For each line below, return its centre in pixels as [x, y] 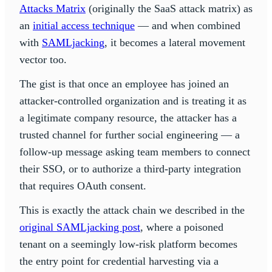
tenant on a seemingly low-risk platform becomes [128, 244]
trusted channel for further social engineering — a [130, 134]
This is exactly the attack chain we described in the [132, 210]
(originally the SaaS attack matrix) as [169, 8]
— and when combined [188, 25]
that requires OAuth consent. [83, 185]
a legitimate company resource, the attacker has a [128, 117]
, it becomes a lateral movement [175, 42]
